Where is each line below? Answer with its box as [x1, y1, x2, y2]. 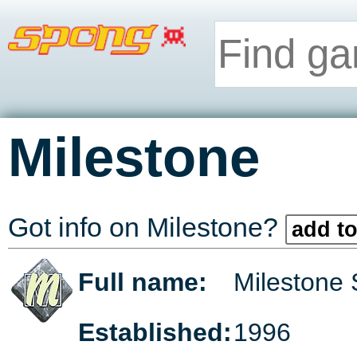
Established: [78, 318, 232, 347]
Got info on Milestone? [8, 212, 285, 243]
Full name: [78, 268, 207, 297]
